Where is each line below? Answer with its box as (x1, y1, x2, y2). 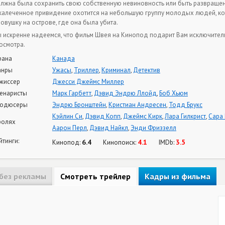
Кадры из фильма (145, 171, 210, 181)
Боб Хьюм (159, 88, 188, 97)
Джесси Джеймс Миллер (52, 77, 124, 86)
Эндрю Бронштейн (52, 100, 106, 109)
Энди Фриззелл (131, 123, 176, 132)
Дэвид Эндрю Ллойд (94, 88, 157, 97)
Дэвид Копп (85, 111, 121, 121)
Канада (52, 54, 75, 63)
